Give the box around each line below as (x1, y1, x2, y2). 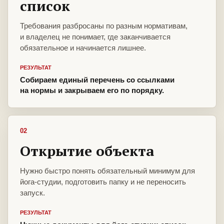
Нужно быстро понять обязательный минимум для (20, 166, 195, 175)
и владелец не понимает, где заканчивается (20, 32, 170, 41)
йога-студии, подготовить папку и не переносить (20, 177, 186, 186)
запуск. (20, 188, 45, 197)
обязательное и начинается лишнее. (20, 43, 146, 52)
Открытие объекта (20, 141, 154, 160)
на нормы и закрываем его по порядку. (20, 86, 164, 95)
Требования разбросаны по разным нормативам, (20, 21, 187, 30)
